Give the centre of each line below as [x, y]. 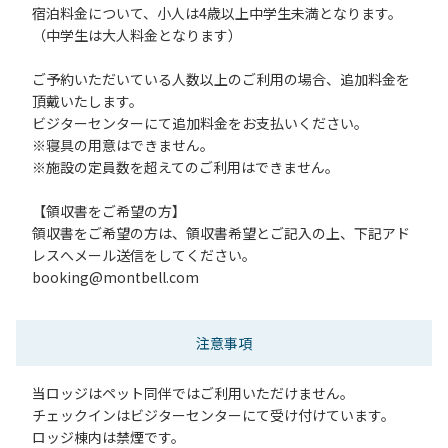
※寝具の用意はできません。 [123, 144]
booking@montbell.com [115, 276]
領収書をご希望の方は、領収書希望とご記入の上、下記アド [221, 232]
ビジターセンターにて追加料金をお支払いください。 [200, 122]
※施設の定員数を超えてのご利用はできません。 [185, 166]
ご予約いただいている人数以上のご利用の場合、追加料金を [221, 78]
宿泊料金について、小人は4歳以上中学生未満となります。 [217, 12]
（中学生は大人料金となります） [137, 34]
